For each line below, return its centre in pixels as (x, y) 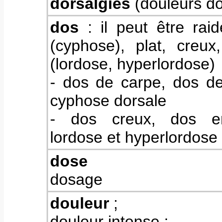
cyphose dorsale (108, 101)
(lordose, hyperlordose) (133, 64)
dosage (76, 179)
